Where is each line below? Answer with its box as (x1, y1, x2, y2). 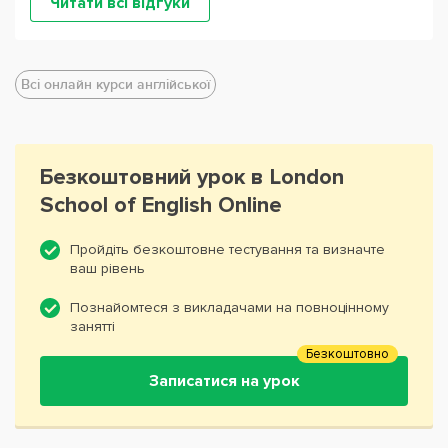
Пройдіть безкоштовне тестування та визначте (70, 241, 385, 259)
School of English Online (40, 192, 282, 220)
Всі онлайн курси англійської (21, 76, 210, 94)
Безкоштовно (306, 346, 389, 363)
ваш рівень (70, 260, 145, 278)
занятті (70, 318, 115, 336)
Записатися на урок (148, 371, 300, 392)
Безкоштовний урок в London (40, 164, 344, 192)
